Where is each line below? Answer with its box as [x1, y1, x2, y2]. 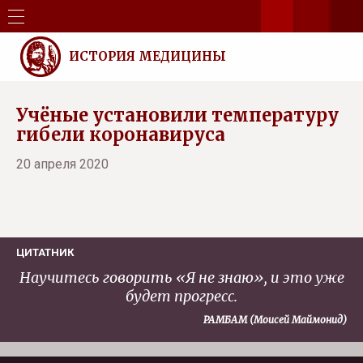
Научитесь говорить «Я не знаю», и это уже [19, 268, 344, 287]
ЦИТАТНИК [16, 246, 74, 258]
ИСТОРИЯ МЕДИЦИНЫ [69, 49, 226, 64]
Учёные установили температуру [16, 104, 339, 126]
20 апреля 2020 [16, 156, 109, 172]
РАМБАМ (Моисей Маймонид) [203, 314, 347, 326]
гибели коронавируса [16, 123, 225, 146]
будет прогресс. [126, 287, 237, 305]
